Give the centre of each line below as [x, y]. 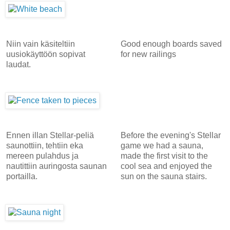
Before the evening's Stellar [170, 135]
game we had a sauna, [162, 145]
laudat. [18, 64]
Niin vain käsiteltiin [41, 44]
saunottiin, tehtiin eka [45, 145]
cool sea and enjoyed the [166, 166]
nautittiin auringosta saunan [56, 166]
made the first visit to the [164, 156]
